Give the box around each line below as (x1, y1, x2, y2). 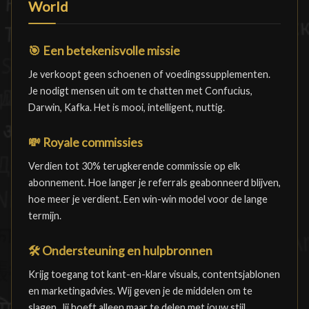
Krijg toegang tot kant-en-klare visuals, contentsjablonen (28, 268, 280, 280)
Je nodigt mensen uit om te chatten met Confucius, (28, 85, 252, 97)
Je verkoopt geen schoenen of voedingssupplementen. (28, 68, 270, 80)
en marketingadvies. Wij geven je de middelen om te (28, 285, 252, 297)
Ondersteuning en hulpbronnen (40, 243, 212, 258)
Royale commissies (41, 135, 143, 150)
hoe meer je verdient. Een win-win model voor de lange (28, 193, 268, 205)
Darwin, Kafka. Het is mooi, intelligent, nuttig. (28, 101, 225, 113)
